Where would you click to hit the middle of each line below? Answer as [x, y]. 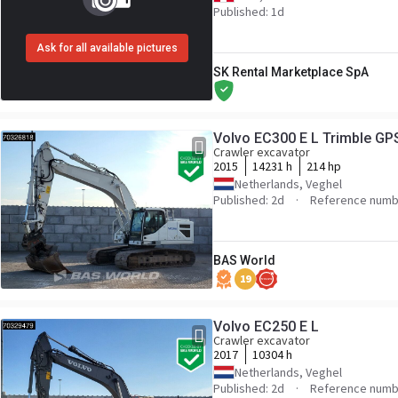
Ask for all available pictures [107, 48]
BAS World [244, 260]
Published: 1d [249, 12]
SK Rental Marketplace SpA [291, 72]
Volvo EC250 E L [266, 326]
